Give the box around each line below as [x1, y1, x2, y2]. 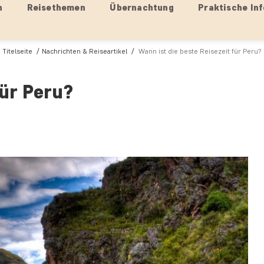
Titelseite [2, 47, 32, 55]
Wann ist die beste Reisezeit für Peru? [138, 47, 262, 55]
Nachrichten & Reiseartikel [42, 47, 127, 55]
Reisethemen [27, 2, 85, 13]
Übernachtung [110, 2, 174, 13]
